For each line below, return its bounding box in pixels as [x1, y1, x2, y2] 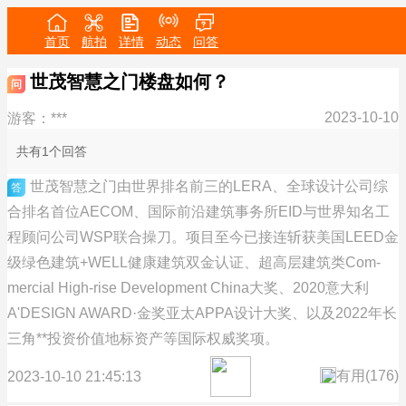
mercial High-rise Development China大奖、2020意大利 [7, 280, 369, 296]
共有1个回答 [16, 144, 87, 159]
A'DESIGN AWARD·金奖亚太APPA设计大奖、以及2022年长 [7, 305, 397, 322]
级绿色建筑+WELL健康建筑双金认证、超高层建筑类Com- [7, 255, 381, 271]
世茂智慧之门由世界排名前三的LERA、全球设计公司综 [30, 179, 388, 195]
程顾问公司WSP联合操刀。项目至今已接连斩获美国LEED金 [7, 229, 399, 246]
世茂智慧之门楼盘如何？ [30, 71, 229, 92]
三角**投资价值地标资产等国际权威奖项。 [7, 331, 279, 347]
